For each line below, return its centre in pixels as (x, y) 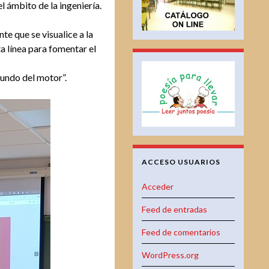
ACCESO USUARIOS (181, 162)
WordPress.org (170, 255)
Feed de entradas (174, 210)
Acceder (158, 187)
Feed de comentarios (181, 232)
